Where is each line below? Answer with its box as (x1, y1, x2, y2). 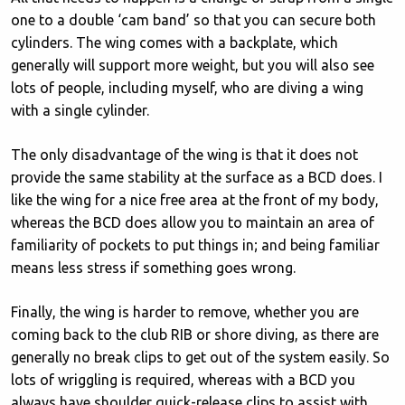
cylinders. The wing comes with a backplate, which (11, 34, 338, 51)
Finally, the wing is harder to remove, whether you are (11, 304, 359, 320)
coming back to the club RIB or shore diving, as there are (11, 326, 379, 343)
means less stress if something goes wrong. (11, 259, 299, 276)
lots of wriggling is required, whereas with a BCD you (11, 372, 355, 388)
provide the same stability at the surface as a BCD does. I (11, 169, 382, 185)
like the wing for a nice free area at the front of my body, (11, 192, 379, 208)
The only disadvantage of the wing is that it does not (11, 146, 358, 163)
